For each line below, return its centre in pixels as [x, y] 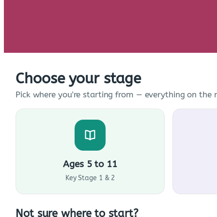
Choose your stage [78, 79]
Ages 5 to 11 [90, 164]
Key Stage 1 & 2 [90, 178]
